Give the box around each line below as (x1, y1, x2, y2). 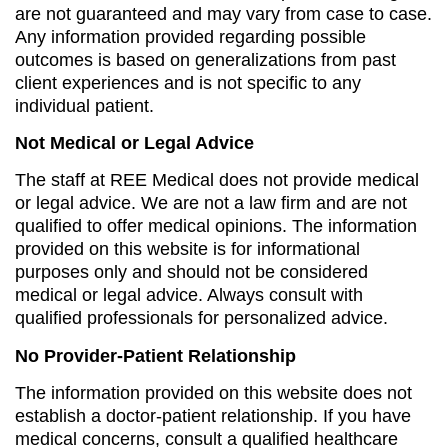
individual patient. (15, 95, 154, 116)
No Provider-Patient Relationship (15, 345, 296, 366)
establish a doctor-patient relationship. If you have (15, 406, 411, 427)
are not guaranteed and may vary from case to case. (15, 3, 432, 24)
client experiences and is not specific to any (15, 72, 361, 93)
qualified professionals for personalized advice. (15, 308, 388, 329)
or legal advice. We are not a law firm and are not (15, 193, 407, 214)
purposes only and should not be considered (15, 262, 368, 283)
